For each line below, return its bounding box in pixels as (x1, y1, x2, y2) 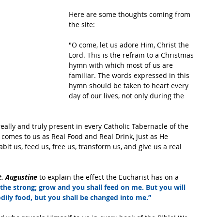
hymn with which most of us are (69, 61, 175, 70)
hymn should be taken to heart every (69, 81, 190, 90)
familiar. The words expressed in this (69, 71, 191, 80)
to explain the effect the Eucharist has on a (37, 172, 181, 182)
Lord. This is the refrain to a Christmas (69, 50, 196, 60)
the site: (69, 20, 95, 29)
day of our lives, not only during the (69, 91, 186, 100)
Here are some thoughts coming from (69, 10, 192, 19)
